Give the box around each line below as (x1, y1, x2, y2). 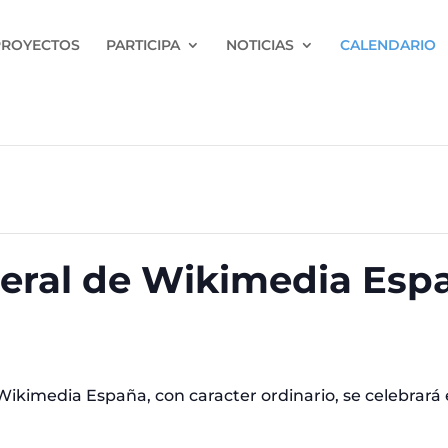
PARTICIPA (106, 35, 180, 54)
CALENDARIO (340, 35, 436, 54)
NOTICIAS (226, 35, 294, 54)
